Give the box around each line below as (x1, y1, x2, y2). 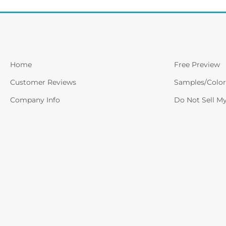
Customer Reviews (10, 78, 76, 87)
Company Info (10, 95, 60, 104)
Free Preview (174, 60, 220, 69)
